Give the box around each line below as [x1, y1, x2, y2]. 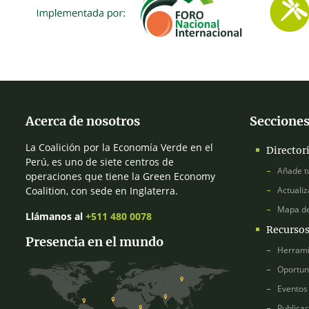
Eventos [277, 283, 308, 295]
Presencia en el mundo [26, 234, 163, 250]
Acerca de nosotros [26, 113, 140, 130]
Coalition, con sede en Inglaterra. [26, 184, 178, 198]
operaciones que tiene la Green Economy [26, 170, 215, 183]
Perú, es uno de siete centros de [26, 155, 174, 169]
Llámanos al [26, 210, 86, 223]
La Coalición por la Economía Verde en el [26, 141, 213, 154]
